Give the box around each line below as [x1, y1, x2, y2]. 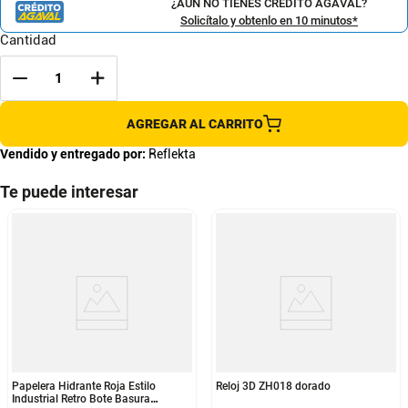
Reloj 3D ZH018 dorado [216, 380, 331, 393]
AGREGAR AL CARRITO [127, 116, 263, 131]
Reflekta [148, 147, 196, 161]
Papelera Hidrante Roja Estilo [12, 380, 156, 393]
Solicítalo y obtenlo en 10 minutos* [180, 13, 358, 27]
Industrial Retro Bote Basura [12, 393, 150, 405]
